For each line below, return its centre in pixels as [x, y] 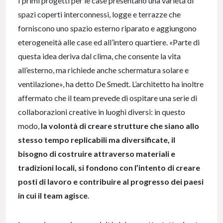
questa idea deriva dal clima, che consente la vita [99, 56]
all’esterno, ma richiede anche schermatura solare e [103, 70]
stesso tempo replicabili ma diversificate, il [97, 139]
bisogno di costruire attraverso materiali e [97, 153]
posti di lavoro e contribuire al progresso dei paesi [111, 181]
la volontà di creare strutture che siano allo [120, 125]
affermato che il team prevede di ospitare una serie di [108, 98]
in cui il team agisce [53, 195]
